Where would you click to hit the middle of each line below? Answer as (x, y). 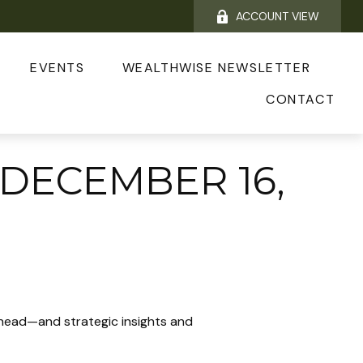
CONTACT (300, 99)
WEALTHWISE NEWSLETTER (216, 68)
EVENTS (57, 68)
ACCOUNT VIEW (278, 16)
